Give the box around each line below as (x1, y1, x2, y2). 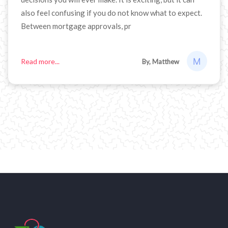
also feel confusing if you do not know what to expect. (21, 8, 202, 18)
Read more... (21, 56, 60, 66)
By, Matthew (142, 57, 179, 66)
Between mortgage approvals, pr (21, 21, 131, 31)
